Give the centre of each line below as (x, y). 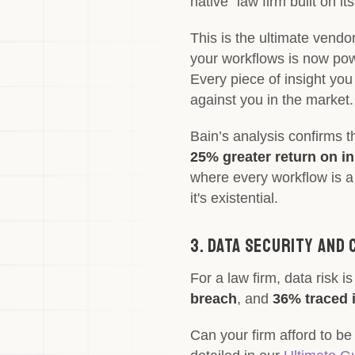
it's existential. (234, 198)
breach (214, 299)
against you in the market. (272, 100)
